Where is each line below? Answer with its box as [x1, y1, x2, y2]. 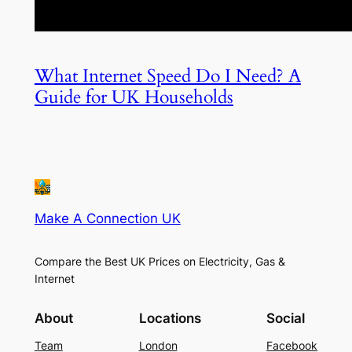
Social [266, 310, 306, 326]
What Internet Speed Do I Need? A [34, 64, 301, 89]
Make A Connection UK [34, 211, 181, 227]
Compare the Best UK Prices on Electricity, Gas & [34, 255, 285, 269]
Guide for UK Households [34, 85, 233, 110]
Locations [138, 310, 201, 326]
